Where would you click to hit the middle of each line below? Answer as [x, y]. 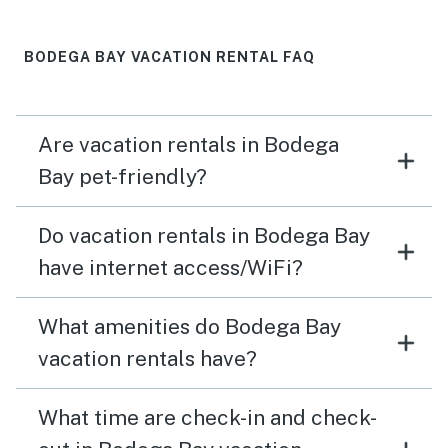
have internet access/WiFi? [170, 268]
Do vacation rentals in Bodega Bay [204, 236]
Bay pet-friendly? [122, 177]
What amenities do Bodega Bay [189, 327]
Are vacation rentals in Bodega [188, 145]
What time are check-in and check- [207, 418]
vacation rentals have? [147, 359]
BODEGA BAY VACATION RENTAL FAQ [169, 57]
